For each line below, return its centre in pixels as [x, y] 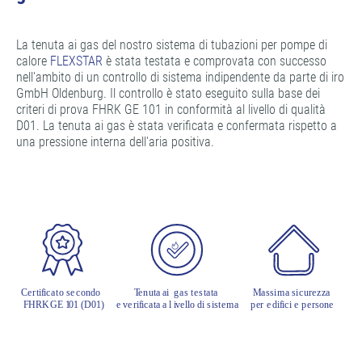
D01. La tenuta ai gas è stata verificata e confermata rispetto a [177, 126]
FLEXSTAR [78, 61]
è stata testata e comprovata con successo [216, 61]
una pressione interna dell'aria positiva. [115, 142]
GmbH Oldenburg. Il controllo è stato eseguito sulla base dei [168, 93]
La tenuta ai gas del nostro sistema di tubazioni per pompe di [172, 45]
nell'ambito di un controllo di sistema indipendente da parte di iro [180, 77]
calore [33, 61]
